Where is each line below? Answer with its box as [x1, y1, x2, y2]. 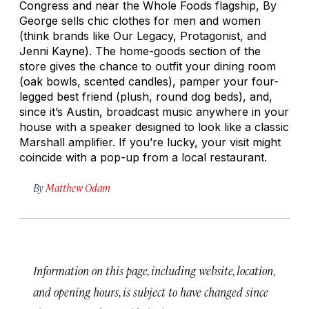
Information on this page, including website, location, [33, 262, 275, 278]
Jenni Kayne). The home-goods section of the [19, 43, 261, 58]
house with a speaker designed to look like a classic [19, 119, 289, 134]
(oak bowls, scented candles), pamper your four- [19, 74, 279, 88]
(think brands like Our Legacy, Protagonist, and [19, 28, 266, 43]
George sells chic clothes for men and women [19, 13, 261, 28]
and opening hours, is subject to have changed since [33, 283, 268, 299]
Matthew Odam [46, 180, 110, 194]
